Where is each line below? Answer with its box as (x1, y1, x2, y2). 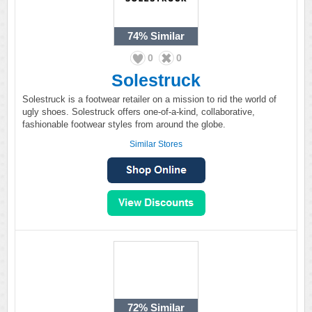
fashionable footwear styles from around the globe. (22, 119, 226, 130)
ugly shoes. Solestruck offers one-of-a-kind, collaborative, (22, 107, 255, 117)
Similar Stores (130, 139, 182, 149)
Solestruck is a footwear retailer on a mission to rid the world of (22, 94, 276, 104)
